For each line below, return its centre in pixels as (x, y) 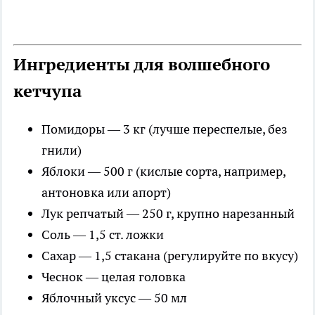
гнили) (62, 150)
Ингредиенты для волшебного (142, 64)
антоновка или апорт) (106, 192)
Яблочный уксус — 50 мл (114, 298)
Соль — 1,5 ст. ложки (103, 234)
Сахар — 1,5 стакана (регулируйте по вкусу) (170, 256)
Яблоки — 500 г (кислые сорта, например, (163, 171)
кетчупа (47, 91)
